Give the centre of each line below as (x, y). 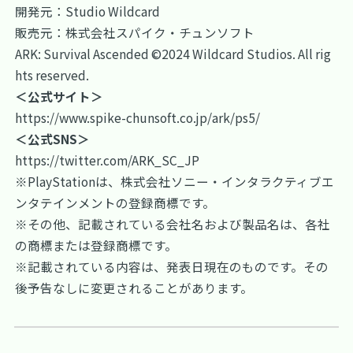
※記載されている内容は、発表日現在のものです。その (172, 266)
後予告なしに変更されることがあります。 (134, 287)
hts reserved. (52, 74)
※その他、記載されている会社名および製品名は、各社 (173, 223)
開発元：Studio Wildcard (88, 11)
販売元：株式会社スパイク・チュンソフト (135, 32)
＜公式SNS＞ (53, 138)
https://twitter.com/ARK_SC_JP (108, 160)
